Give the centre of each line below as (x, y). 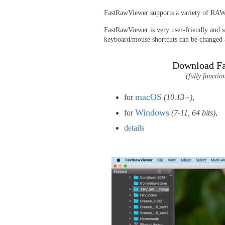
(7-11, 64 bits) (193, 113)
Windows (152, 112)
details (134, 128)
